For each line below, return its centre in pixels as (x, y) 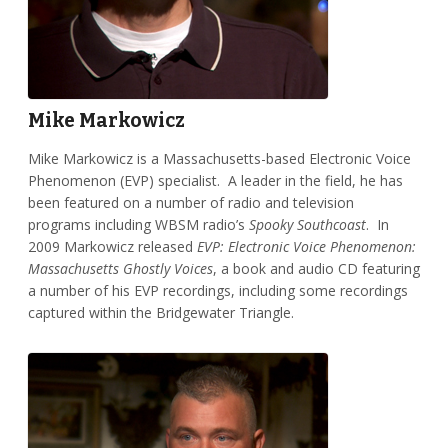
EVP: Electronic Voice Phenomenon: (306, 247)
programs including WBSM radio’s (138, 225)
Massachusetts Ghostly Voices (120, 269)
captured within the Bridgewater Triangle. (160, 313)
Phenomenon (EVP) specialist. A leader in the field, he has (215, 181)
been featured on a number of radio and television (190, 203)
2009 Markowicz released (112, 247)
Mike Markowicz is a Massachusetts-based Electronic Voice (219, 159)
